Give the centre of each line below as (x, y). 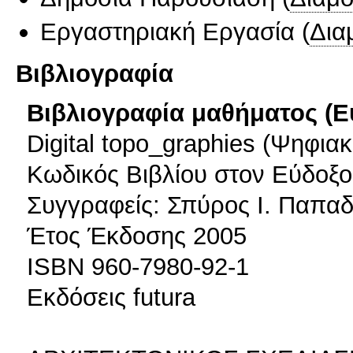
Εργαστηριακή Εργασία (167, 31)
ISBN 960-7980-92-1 (138, 266)
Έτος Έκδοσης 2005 (137, 235)
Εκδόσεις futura (111, 297)
